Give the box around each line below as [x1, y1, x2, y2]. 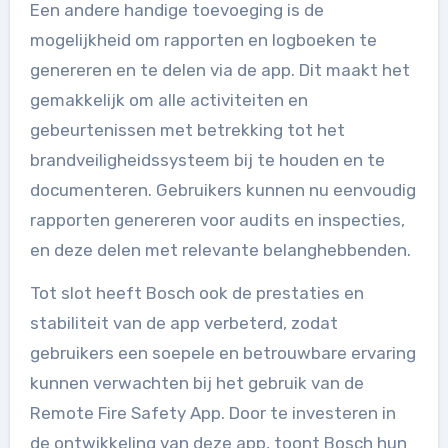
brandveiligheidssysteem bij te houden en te [29, 149, 385, 170]
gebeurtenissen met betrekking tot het [29, 119, 345, 140]
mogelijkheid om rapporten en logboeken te [29, 29, 377, 50]
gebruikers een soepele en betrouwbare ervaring [29, 342, 416, 363]
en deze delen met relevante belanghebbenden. [29, 239, 411, 260]
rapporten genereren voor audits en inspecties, [29, 209, 405, 230]
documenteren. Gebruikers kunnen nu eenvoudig [29, 179, 416, 200]
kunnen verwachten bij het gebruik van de [29, 372, 364, 393]
